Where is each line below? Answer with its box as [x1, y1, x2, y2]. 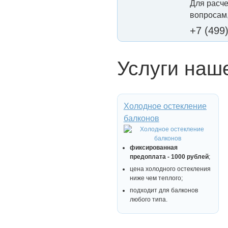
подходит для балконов [129, 186, 198, 194]
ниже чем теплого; [129, 174, 183, 182]
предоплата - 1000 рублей [129, 153, 209, 160]
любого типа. [129, 195, 167, 203]
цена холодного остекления [129, 165, 211, 173]
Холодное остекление [123, 101, 207, 110]
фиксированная [129, 144, 178, 151]
